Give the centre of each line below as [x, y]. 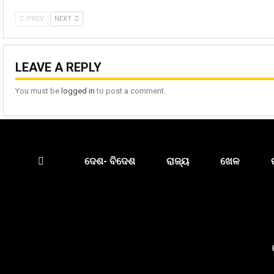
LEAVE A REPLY [58, 68]
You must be [38, 91]
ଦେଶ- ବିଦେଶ [110, 161]
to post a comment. [130, 91]
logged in [78, 91]
